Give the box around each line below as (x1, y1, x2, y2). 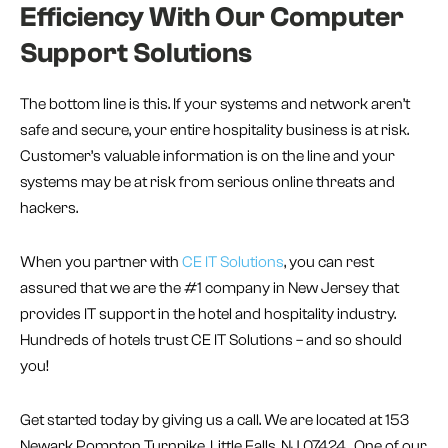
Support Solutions (20, 37, 252, 70)
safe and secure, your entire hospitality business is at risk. (20, 121, 409, 140)
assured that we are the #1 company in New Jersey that (20, 279, 399, 298)
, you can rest (284, 253, 374, 272)
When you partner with (20, 253, 182, 272)
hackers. (20, 199, 78, 218)
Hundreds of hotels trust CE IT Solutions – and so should (20, 331, 402, 350)
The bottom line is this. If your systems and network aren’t (20, 95, 410, 114)
